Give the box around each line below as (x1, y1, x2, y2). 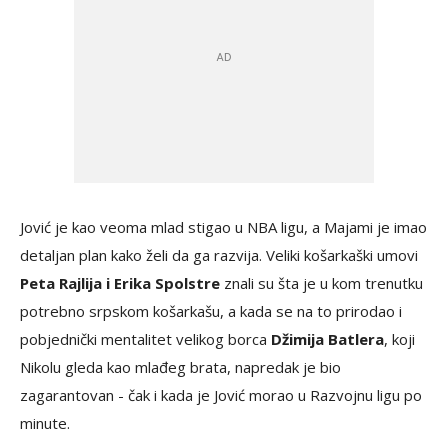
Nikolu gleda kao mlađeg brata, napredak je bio (20, 357, 341, 378)
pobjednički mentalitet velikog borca (20, 329, 271, 350)
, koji (384, 329, 415, 350)
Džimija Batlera (271, 329, 384, 350)
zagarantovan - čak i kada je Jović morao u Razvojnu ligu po (20, 385, 422, 406)
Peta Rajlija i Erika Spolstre (20, 273, 220, 294)
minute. (20, 413, 70, 434)
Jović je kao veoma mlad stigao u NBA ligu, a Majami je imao (20, 217, 427, 238)
